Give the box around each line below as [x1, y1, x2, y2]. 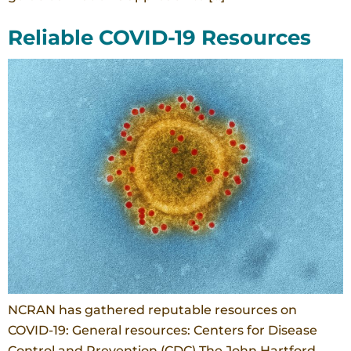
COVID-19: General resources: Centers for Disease [8, 323, 317, 338]
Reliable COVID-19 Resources [8, 25, 311, 51]
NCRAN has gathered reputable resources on [8, 302, 297, 318]
